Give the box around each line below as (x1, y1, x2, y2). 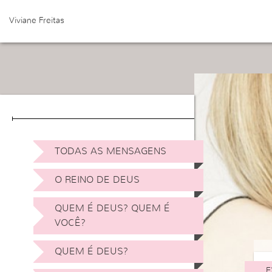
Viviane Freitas (9, 16, 64, 25)
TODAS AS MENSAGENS (55, 146, 166, 156)
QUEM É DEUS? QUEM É (55, 203, 170, 213)
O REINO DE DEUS (55, 175, 140, 185)
